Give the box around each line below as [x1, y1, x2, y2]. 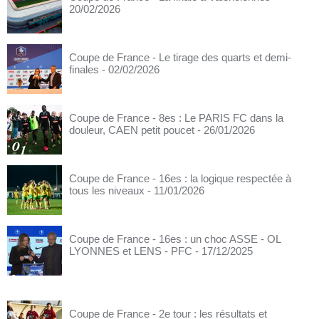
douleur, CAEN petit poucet [69, 124, 194, 136]
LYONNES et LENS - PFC [69, 245, 192, 257]
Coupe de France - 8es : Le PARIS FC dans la [69, 112, 283, 124]
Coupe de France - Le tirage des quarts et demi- [69, 51, 291, 63]
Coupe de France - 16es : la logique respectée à [69, 172, 291, 184]
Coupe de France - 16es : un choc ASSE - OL [69, 233, 281, 245]
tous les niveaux [69, 184, 145, 197]
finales [69, 63, 99, 75]
